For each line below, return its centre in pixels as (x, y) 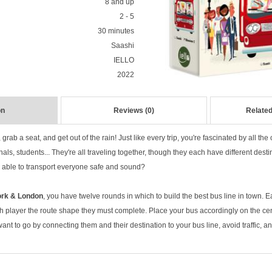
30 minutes (116, 31)
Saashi (122, 46)
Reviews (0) (134, 110)
